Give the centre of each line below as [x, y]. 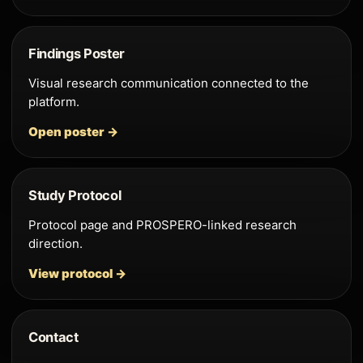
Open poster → [73, 131]
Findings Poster [77, 53]
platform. [54, 101]
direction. [56, 243]
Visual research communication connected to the [169, 83]
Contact [53, 337]
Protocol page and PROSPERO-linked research [162, 224]
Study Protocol [75, 195]
